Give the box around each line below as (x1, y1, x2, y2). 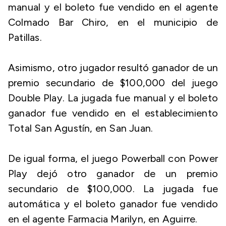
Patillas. (8, 31, 42, 43)
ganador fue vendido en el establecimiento (8, 107, 218, 119)
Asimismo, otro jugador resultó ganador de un (8, 62, 218, 74)
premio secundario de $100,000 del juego (8, 77, 218, 89)
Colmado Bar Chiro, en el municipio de (8, 16, 218, 28)
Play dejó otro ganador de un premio (8, 167, 218, 180)
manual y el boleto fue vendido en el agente (8, 1, 218, 13)
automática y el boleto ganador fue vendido (8, 198, 218, 210)
